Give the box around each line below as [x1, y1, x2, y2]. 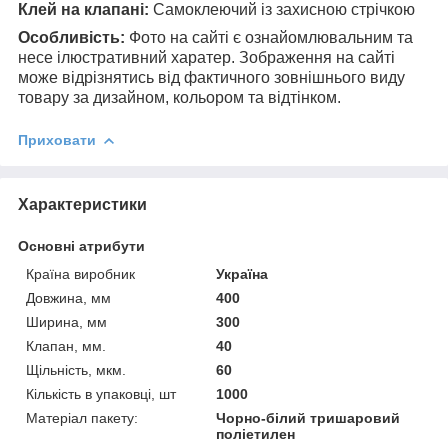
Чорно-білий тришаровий [216, 409, 401, 426]
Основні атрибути [18, 237, 145, 254]
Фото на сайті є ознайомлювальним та [129, 28, 413, 46]
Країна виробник [26, 265, 135, 282]
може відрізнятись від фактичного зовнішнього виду [18, 68, 405, 86]
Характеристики [18, 195, 147, 213]
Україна [216, 265, 269, 282]
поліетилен [216, 425, 296, 442]
